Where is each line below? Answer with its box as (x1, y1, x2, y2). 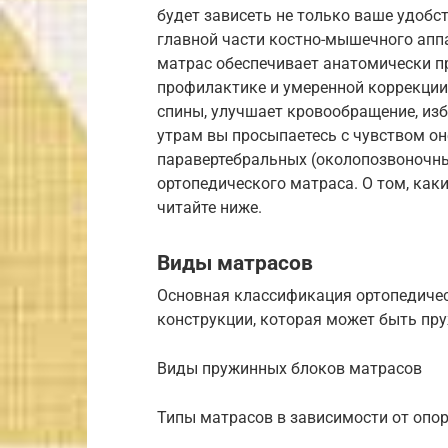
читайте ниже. (157, 198, 262, 218)
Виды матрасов (157, 250, 313, 275)
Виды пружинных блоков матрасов (157, 358, 422, 378)
